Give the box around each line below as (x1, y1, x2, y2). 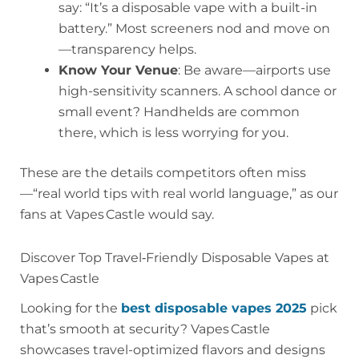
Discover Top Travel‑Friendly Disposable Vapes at (20, 249, 329, 265)
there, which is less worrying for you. (58, 124, 288, 140)
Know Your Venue (58, 62, 178, 78)
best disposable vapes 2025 (121, 301, 307, 317)
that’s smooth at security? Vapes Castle (20, 321, 270, 337)
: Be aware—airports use (178, 62, 331, 78)
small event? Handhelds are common (58, 103, 300, 119)
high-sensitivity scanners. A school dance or (58, 83, 337, 99)
